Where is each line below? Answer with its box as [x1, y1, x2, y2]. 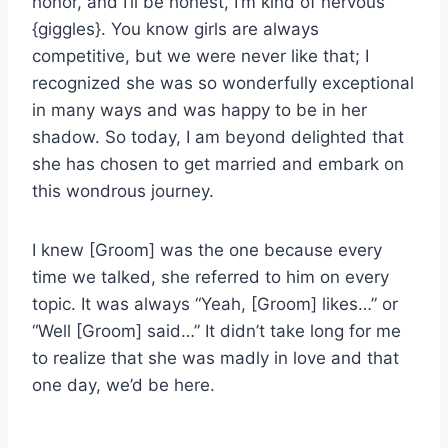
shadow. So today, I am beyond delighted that [32, 126, 404, 147]
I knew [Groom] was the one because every [32, 239, 382, 260]
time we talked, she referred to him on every [32, 266, 389, 287]
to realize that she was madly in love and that [32, 347, 399, 368]
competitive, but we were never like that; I [32, 45, 369, 66]
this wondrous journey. [32, 180, 214, 201]
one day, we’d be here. [32, 374, 215, 395]
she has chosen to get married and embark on [32, 153, 404, 174]
